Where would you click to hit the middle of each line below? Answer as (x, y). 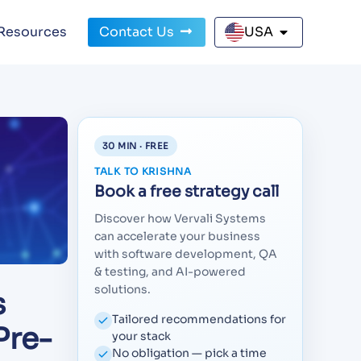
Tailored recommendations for (199, 319)
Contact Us (138, 32)
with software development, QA (186, 254)
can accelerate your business (177, 236)
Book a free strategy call (187, 192)
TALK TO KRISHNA (143, 171)
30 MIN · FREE (136, 146)
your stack (141, 336)
